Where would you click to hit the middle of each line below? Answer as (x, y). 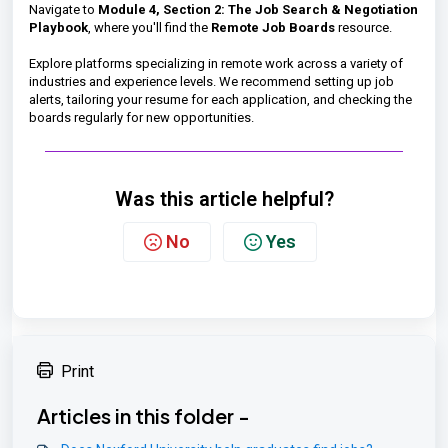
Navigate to (63, 9)
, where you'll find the (149, 27)
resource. (363, 27)
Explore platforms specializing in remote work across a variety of (216, 63)
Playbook (58, 27)
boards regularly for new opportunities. (141, 117)
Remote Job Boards (273, 27)
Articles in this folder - (143, 415)
